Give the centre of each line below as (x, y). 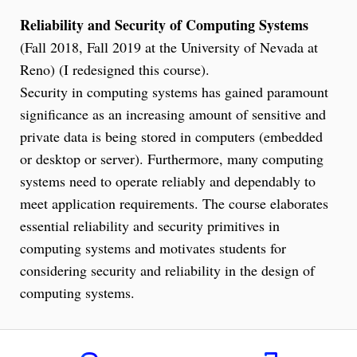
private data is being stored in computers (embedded (171, 136)
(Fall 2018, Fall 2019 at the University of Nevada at (169, 47)
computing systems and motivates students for (153, 247)
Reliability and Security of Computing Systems (164, 24)
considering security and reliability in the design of (167, 270)
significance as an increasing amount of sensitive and (173, 114)
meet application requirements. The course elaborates (174, 203)
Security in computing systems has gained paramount (174, 91)
